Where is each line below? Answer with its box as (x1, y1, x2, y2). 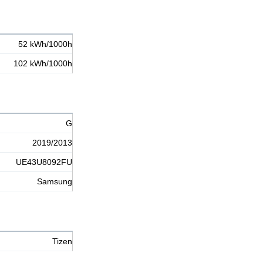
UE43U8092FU (16, 157, 72, 167)
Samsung (37, 177, 72, 187)
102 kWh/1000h (14, 59, 72, 69)
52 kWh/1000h (18, 39, 72, 49)
